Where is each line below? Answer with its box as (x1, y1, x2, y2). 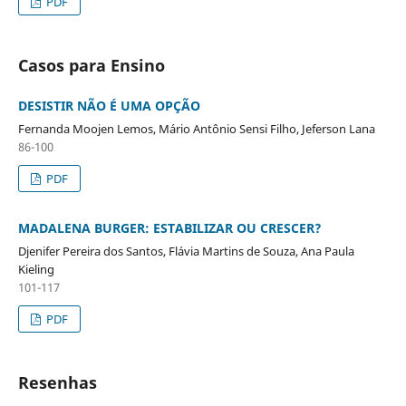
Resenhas (17, 371, 97, 393)
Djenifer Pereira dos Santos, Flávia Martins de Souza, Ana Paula (17, 242, 354, 259)
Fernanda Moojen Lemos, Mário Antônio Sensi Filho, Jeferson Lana (17, 120, 375, 137)
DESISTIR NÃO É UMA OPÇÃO (17, 96, 200, 114)
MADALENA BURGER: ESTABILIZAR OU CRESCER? (17, 218, 322, 237)
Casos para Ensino (17, 53, 165, 76)
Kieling (17, 260, 54, 277)
